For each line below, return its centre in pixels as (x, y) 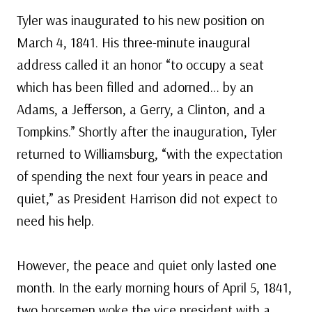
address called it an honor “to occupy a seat (140, 65)
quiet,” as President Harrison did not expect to (147, 198)
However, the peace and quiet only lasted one (147, 265)
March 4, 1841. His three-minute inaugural (133, 42)
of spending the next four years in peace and (142, 176)
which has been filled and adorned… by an (135, 87)
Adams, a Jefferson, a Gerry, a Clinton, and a (141, 109)
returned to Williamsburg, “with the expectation (150, 154)
